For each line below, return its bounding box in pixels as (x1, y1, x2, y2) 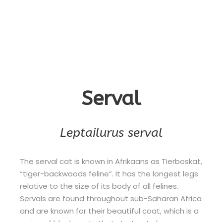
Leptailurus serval (59, 125, 163, 140)
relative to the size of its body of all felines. (20, 181, 178, 191)
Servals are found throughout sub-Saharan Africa (20, 193, 202, 204)
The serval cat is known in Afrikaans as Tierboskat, (20, 156, 202, 166)
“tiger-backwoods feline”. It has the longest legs (20, 168, 198, 179)
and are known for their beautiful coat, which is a (20, 206, 199, 216)
